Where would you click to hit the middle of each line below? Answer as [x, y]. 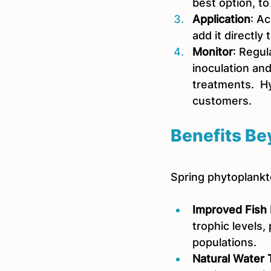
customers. [222, 101]
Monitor [213, 52]
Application [221, 19]
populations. [224, 242]
